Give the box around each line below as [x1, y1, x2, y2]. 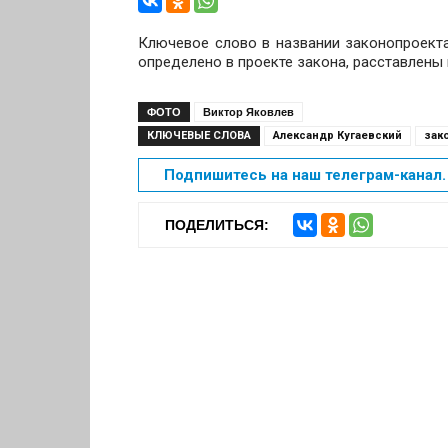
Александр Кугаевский [273, 129, 402, 142]
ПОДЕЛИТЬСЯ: [165, 217, 269, 233]
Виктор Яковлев [203, 106, 294, 118]
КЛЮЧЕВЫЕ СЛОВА [147, 129, 251, 142]
